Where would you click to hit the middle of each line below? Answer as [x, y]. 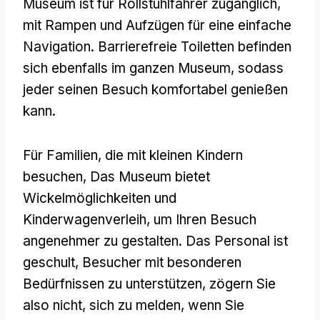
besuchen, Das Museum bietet [116, 176]
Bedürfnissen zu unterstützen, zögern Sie [149, 284]
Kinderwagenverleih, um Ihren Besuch [140, 219]
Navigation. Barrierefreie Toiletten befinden [157, 46]
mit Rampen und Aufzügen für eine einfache [157, 25]
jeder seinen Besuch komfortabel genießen [155, 89]
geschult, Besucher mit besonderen [132, 262]
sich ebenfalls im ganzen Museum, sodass [153, 68]
